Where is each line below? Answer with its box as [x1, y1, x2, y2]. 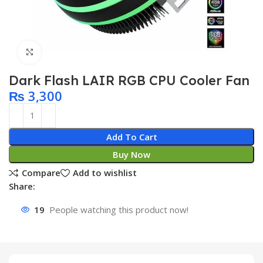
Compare [21, 167, 60, 179]
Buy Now [113, 148, 150, 160]
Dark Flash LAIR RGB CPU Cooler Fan [9, 72, 250, 89]
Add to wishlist [72, 167, 137, 179]
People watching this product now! [49, 204, 189, 216]
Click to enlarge [41, 46, 105, 58]
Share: [9, 180, 36, 192]
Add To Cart [106, 130, 157, 143]
